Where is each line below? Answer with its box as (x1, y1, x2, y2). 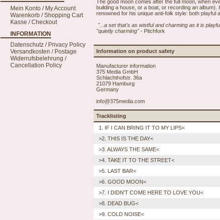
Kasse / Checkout (10, 19, 57, 26)
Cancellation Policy (10, 62, 62, 69)
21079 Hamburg (96, 80, 135, 86)
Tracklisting (96, 112, 126, 119)
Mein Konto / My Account (10, 5, 76, 12)
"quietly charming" (96, 27, 139, 34)
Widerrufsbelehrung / (10, 55, 66, 62)
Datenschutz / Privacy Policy (10, 41, 85, 48)
